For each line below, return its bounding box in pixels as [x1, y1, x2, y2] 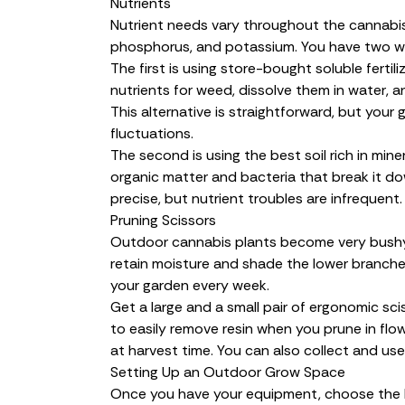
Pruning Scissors [110, 210, 216, 230]
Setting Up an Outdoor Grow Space [110, 362, 345, 381]
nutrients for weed [110, 80, 232, 99]
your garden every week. [110, 275, 269, 295]
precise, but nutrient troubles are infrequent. [110, 188, 402, 208]
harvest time [128, 340, 211, 360]
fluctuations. [110, 123, 193, 143]
